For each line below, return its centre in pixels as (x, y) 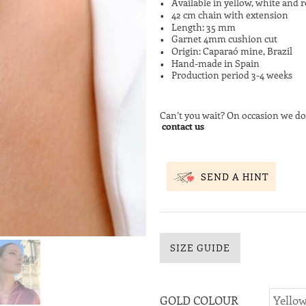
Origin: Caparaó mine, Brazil (232, 51)
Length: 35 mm (204, 27)
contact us (183, 126)
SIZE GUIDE (200, 248)
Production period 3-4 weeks (232, 75)
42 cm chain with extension (230, 15)
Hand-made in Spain (215, 63)
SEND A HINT (235, 176)
